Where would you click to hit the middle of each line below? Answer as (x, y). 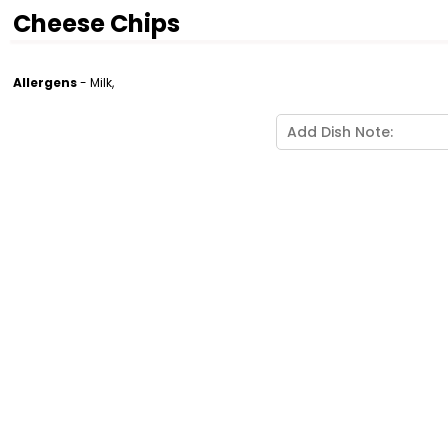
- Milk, (95, 82)
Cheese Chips (96, 23)
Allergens (45, 82)
